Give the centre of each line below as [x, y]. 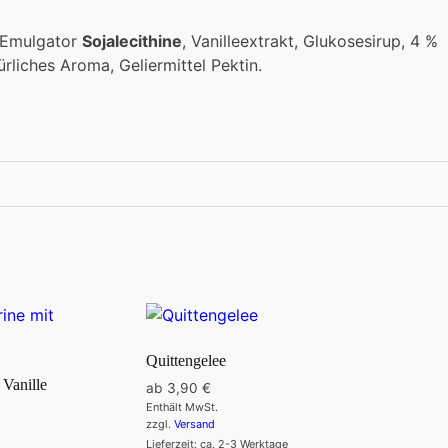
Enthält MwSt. [182, 406]
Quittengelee [186, 360]
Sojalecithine [132, 40]
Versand [195, 423]
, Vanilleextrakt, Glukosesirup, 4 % [310, 40]
